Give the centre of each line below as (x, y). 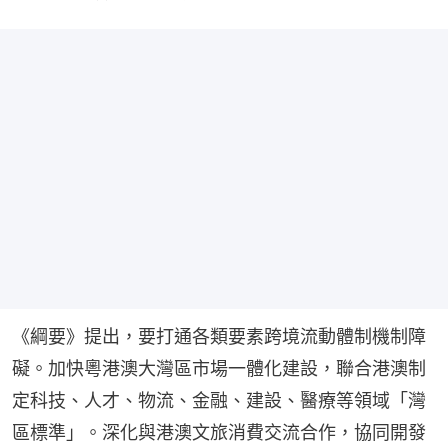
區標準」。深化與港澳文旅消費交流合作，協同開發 (219, 433)
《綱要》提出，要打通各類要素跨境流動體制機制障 (219, 337)
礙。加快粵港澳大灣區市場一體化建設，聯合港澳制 (219, 369)
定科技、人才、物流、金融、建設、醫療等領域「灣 (219, 401)
